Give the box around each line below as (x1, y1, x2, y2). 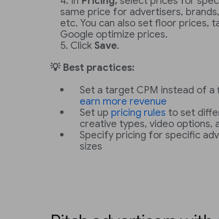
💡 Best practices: (50, 62, 134, 74)
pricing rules (111, 107, 166, 119)
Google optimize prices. (60, 28, 168, 41)
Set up (80, 107, 111, 119)
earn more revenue (80, 95, 167, 108)
